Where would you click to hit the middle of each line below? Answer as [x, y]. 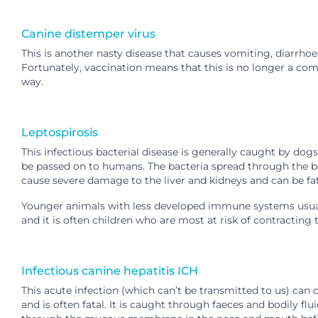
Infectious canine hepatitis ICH [110, 270]
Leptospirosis [60, 132]
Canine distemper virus [88, 33]
